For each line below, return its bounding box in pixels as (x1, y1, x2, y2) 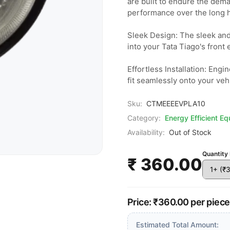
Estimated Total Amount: (136, 220, 219, 229)
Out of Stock (168, 128, 212, 137)
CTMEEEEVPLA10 (146, 99, 205, 108)
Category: (127, 113, 161, 122)
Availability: (127, 128, 165, 137)
